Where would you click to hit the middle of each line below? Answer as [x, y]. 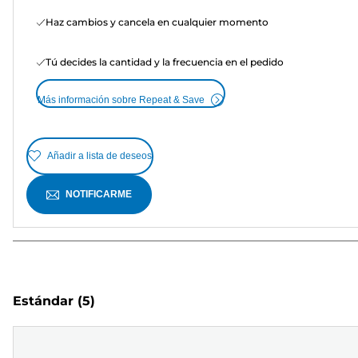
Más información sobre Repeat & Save [121, 99]
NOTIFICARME [99, 194]
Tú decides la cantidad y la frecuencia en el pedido [165, 62]
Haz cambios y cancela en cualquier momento [157, 22]
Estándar [43, 301]
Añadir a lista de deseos [99, 156]
